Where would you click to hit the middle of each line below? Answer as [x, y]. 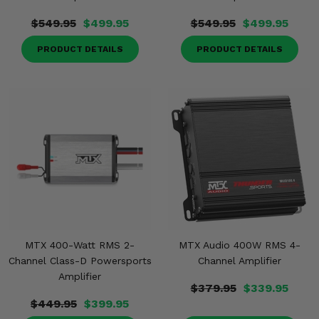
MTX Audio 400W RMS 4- [239, 245]
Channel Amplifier [239, 261]
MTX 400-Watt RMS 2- [80, 245]
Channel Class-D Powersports [80, 261]
